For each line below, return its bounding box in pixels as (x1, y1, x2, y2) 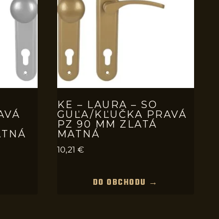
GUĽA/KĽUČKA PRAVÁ (57, 108, 187, 120)
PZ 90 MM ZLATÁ (57, 118, 157, 130)
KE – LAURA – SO (57, 98, 157, 110)
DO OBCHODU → (92, 176, 158, 189)
